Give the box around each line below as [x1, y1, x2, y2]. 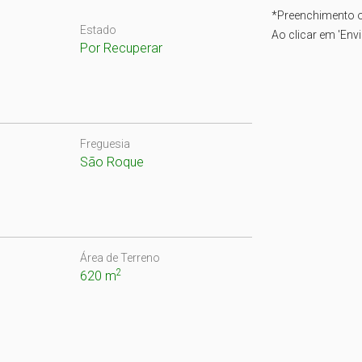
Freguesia [79, 137, 130, 150]
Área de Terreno [79, 251, 160, 264]
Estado [79, 23, 116, 36]
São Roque [79, 154, 144, 170]
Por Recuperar [79, 40, 162, 56]
